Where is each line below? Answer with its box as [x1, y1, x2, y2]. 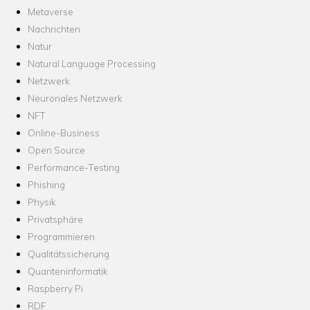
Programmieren [28, 230, 95, 243]
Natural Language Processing [28, 57, 156, 70]
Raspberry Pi [28, 282, 83, 295]
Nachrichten [28, 23, 80, 35]
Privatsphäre [28, 213, 83, 226]
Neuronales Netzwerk [28, 92, 122, 104]
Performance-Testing [28, 161, 120, 174]
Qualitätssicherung [28, 248, 109, 260]
